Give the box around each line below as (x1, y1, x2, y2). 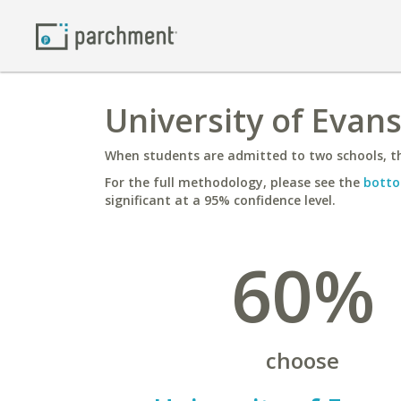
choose (266, 346, 340, 375)
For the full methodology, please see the (105, 174, 363, 191)
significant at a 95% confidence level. (105, 192, 336, 209)
